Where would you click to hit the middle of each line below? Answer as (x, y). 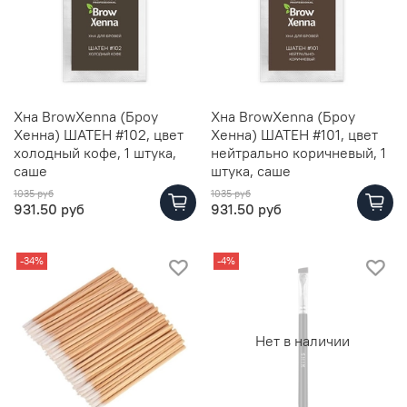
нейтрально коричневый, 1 (298, 152)
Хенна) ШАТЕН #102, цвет (99, 134)
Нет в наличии (302, 341)
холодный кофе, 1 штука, (95, 152)
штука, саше (251, 170)
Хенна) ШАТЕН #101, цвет (294, 134)
